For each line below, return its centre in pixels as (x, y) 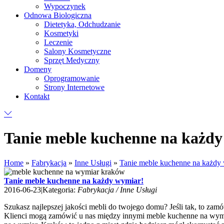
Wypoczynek (65, 6)
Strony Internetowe (74, 87)
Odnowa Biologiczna (58, 15)
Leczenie (58, 42)
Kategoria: (60, 189)
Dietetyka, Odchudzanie (82, 24)
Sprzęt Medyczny (72, 60)
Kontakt (37, 96)
